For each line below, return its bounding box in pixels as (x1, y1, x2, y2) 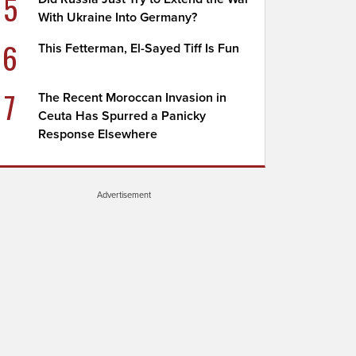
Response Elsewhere (38, 126, 158, 142)
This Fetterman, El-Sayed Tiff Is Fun (38, 41, 240, 56)
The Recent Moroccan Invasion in (38, 90, 227, 106)
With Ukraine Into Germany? (38, 10, 198, 25)
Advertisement (97, 189, 151, 200)
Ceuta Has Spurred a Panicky (38, 108, 207, 124)
